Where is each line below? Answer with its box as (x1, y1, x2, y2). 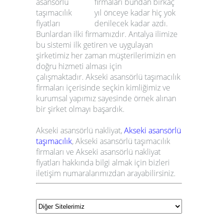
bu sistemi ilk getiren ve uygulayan (36, 39, 153, 51)
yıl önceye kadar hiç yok (94, 7, 176, 18)
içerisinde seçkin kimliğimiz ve (64, 82, 170, 93)
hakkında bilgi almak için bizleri (60, 157, 170, 168)
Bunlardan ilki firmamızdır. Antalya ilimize (36, 29, 178, 40)
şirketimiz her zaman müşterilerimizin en (36, 50, 176, 61)
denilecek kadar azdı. (94, 18, 168, 29)
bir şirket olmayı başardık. (36, 104, 125, 115)
